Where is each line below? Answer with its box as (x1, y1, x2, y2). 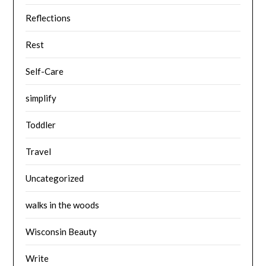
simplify (26, 92, 57, 103)
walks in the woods (26, 199, 100, 210)
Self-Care (26, 65, 64, 77)
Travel (26, 145, 52, 157)
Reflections (26, 12, 71, 23)
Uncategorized (26, 172, 84, 183)
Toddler (26, 119, 56, 130)
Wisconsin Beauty (26, 226, 97, 237)
